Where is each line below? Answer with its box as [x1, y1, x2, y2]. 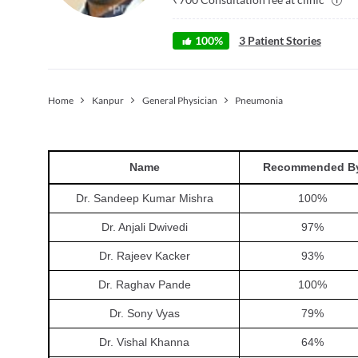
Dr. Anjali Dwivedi [101, 220, 188, 233]
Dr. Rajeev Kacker [98, 249, 190, 262]
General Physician [141, 93, 217, 106]
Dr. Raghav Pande [97, 277, 191, 291]
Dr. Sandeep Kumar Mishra [75, 191, 213, 205]
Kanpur [91, 93, 124, 106]
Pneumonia [235, 93, 284, 106]
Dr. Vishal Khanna [99, 335, 189, 348]
